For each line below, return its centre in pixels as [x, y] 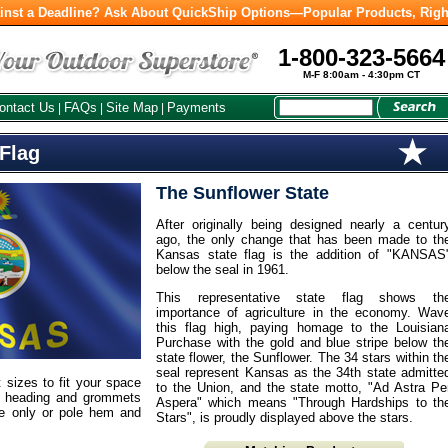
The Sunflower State [242, 193]
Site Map [132, 107]
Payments [196, 107]
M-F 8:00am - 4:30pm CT [361, 74]
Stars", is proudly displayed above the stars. [284, 417]
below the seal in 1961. [222, 269]
